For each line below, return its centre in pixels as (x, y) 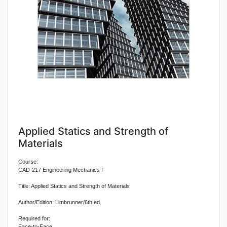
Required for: (34, 218)
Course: (28, 162)
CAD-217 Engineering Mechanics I (61, 170)
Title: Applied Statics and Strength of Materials (74, 186)
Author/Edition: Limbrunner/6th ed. (60, 202)
